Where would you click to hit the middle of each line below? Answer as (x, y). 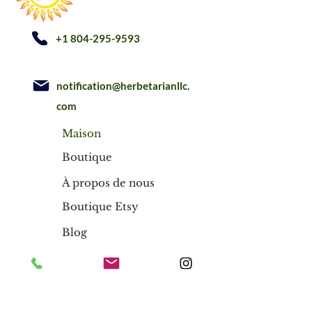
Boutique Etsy (100, 207)
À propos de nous (108, 183)
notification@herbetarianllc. (123, 86)
